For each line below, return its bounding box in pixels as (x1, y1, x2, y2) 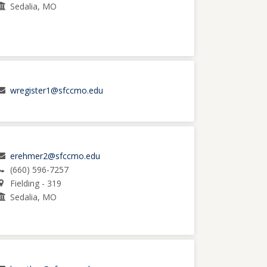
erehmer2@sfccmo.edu (10, 150, 100, 162)
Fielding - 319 (10, 177, 61, 189)
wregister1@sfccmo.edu (10, 84, 103, 96)
